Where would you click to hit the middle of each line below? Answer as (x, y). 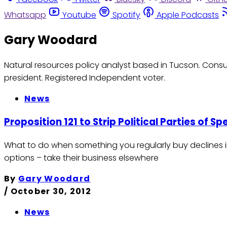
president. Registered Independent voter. (85, 78)
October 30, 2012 (51, 191)
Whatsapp (25, 15)
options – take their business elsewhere (81, 158)
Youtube (79, 15)
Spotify (126, 15)
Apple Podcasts (188, 15)
